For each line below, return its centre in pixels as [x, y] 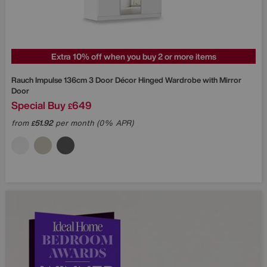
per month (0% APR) [93, 123]
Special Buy [38, 105]
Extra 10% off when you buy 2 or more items [133, 56]
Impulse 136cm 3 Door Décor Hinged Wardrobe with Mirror [138, 80]
